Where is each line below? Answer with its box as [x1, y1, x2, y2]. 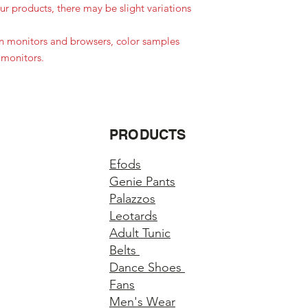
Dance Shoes [109, 260, 185, 276]
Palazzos [109, 191, 155, 207]
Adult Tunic [109, 225, 170, 241]
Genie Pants [109, 174, 175, 190]
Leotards [109, 208, 157, 224]
